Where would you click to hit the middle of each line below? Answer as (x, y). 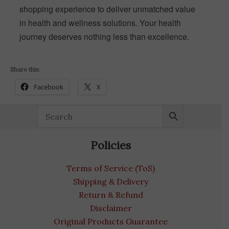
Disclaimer (111, 208)
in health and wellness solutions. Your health (100, 23)
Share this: (25, 69)
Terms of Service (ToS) (111, 168)
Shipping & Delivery (111, 182)
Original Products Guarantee (111, 222)
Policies (111, 145)
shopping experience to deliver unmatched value (107, 9)
